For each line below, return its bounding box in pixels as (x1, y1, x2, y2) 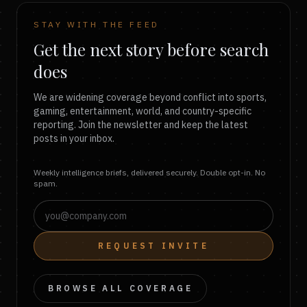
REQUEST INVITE (98, 241, 209, 251)
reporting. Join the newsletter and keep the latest (34, 119, 248, 131)
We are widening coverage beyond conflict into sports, (34, 91, 267, 103)
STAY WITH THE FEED (34, 19, 160, 29)
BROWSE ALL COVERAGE (48, 283, 193, 293)
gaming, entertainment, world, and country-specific (34, 105, 251, 117)
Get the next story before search (34, 38, 269, 60)
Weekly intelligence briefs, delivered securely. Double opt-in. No (34, 167, 265, 177)
